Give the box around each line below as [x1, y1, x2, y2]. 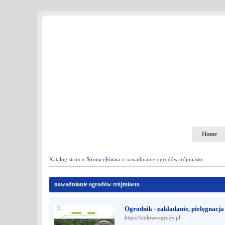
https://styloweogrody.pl [125, 214, 180, 220]
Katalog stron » [49, 156, 86, 162]
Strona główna [86, 156, 120, 162]
